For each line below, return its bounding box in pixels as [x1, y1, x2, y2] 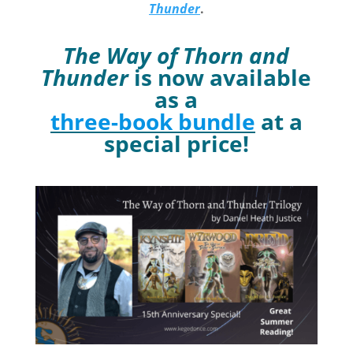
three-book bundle [50, 106, 255, 136]
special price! [103, 128, 249, 158]
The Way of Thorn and [63, 39, 290, 70]
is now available [128, 61, 312, 92]
